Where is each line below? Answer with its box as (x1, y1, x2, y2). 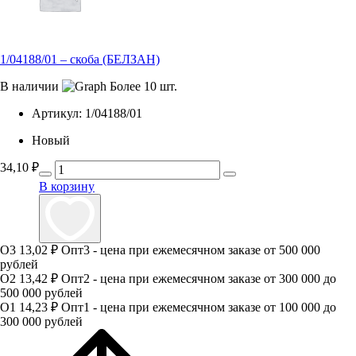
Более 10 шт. (110, 79, 177, 94)
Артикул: (32, 106, 82, 121)
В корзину (39, 180, 95, 194)
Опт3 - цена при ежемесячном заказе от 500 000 (61, 243, 320, 257)
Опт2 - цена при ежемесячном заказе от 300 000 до (61, 272, 336, 286)
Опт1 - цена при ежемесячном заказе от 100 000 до (61, 300, 336, 315)
